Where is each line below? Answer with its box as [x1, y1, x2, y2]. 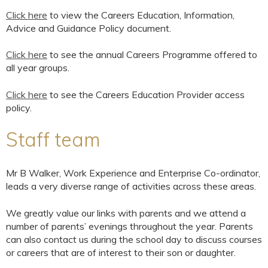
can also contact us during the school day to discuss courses [6, 233, 262, 245]
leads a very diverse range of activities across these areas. [6, 180, 256, 193]
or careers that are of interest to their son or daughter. [6, 246, 236, 258]
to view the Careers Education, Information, [47, 8, 234, 21]
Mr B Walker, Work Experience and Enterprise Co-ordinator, [6, 167, 260, 179]
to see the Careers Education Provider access [47, 88, 245, 100]
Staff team [6, 127, 100, 152]
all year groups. [6, 62, 69, 74]
